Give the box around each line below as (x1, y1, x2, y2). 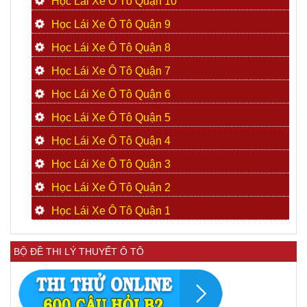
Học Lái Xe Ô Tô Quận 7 (51, 65, 171, 77)
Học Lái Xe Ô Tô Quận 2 (51, 182, 171, 194)
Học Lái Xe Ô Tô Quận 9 (51, 19, 171, 31)
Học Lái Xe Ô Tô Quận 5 (51, 112, 171, 124)
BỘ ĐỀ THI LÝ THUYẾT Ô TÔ (14, 246, 144, 258)
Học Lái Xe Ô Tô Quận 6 (51, 88, 171, 101)
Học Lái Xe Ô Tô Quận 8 (51, 42, 171, 54)
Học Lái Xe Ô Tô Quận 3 (51, 158, 171, 171)
